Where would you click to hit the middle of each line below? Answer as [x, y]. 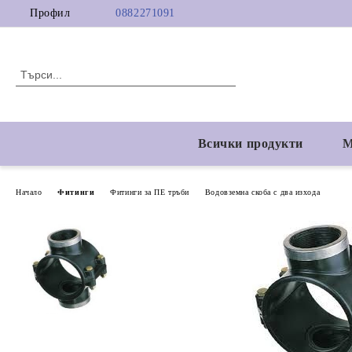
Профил [50, 13]
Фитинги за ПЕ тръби [150, 192]
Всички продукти [250, 143]
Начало [29, 192]
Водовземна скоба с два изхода [262, 192]
